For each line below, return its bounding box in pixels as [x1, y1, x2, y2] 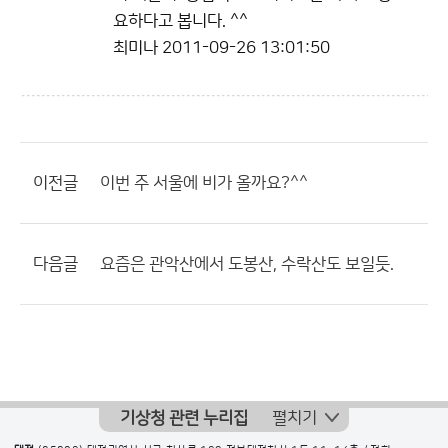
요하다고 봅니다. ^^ [113, 12, 248, 30]
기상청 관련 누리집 [120, 409, 248, 427]
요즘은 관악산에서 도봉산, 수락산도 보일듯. [100, 255, 394, 273]
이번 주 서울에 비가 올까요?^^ [100, 174, 308, 192]
